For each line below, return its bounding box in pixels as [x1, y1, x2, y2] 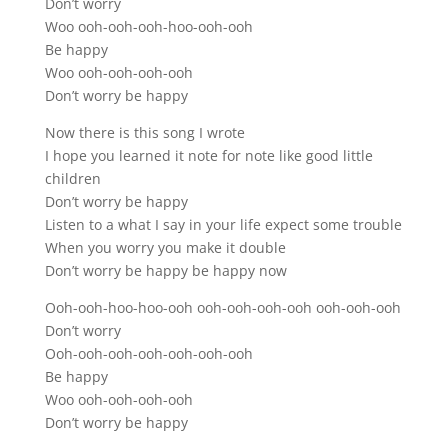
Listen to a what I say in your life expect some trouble [44, 214, 402, 234]
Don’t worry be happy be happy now [44, 260, 287, 280]
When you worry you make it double [44, 237, 286, 257]
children [44, 168, 101, 188]
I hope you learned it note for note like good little [44, 145, 373, 165]
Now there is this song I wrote [44, 122, 245, 142]
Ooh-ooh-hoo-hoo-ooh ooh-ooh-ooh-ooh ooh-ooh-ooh [44, 297, 401, 317]
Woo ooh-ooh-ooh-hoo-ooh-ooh [44, 16, 253, 36]
